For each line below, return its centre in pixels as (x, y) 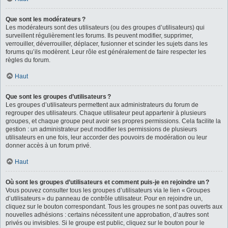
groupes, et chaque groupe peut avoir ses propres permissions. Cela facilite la (113, 121)
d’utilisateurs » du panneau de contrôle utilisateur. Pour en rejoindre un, (104, 198)
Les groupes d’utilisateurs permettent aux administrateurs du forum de (102, 105)
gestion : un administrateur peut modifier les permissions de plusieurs (101, 129)
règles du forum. (28, 60)
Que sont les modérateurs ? (46, 19)
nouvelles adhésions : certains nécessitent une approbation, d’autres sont (107, 215)
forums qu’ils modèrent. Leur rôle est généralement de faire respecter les (106, 52)
